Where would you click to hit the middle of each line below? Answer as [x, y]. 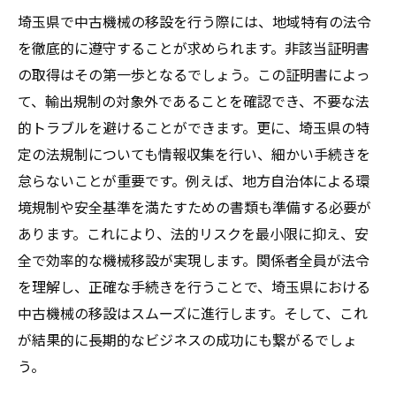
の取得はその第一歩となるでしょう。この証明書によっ [194, 74]
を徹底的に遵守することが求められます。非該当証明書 [194, 48]
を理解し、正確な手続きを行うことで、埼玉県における [194, 286]
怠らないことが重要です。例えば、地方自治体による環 [194, 180]
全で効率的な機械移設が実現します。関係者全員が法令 [194, 260]
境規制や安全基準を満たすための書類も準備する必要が [194, 207]
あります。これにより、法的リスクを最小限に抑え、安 [193, 233]
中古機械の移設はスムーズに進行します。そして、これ [193, 313]
